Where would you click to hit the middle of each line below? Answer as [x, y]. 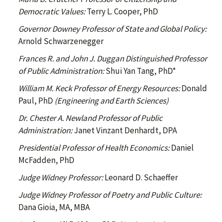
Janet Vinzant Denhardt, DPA [125, 131]
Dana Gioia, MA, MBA [54, 207]
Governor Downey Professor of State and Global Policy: [112, 29]
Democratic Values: [52, 12]
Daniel [182, 148]
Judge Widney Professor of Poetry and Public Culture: [110, 195]
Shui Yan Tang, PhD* [140, 71]
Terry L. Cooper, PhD [122, 12]
